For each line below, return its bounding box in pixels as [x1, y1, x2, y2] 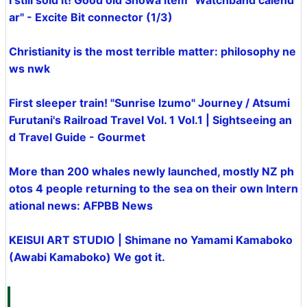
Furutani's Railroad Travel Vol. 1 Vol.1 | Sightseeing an [9, 113, 292, 127]
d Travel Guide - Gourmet [9, 130, 145, 144]
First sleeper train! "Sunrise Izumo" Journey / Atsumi [9, 96, 290, 110]
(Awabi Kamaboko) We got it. [9, 250, 165, 264]
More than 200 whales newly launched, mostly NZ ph [9, 164, 294, 178]
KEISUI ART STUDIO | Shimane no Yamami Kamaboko [9, 233, 293, 247]
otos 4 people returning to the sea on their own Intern [9, 182, 298, 195]
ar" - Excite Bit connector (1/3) [9, 10, 173, 24]
